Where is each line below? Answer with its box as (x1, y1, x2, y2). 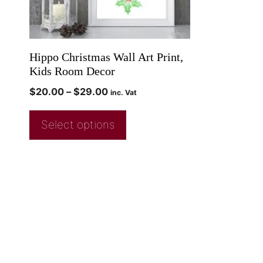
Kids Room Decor (29, 65, 115, 78)
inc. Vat (110, 88, 137, 97)
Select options (41, 118, 114, 132)
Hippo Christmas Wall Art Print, (29, 50, 183, 64)
